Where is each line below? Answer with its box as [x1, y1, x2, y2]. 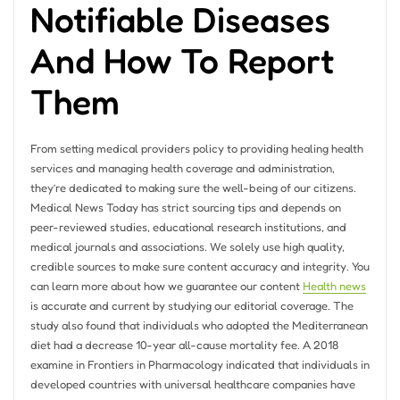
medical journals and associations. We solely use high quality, [29, 238, 345, 254]
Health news [302, 278, 366, 293]
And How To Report [29, 38, 334, 81]
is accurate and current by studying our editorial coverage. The [29, 297, 354, 312]
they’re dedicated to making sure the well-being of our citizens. [29, 179, 356, 195]
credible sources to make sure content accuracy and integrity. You [29, 258, 370, 273]
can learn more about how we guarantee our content [29, 278, 303, 293]
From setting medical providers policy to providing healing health [29, 140, 363, 155]
